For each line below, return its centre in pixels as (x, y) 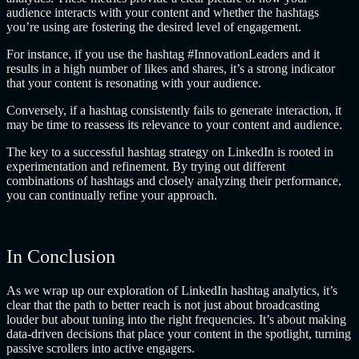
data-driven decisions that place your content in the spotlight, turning (179, 333)
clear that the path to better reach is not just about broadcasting (163, 305)
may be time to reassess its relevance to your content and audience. (174, 124)
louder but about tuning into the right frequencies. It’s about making (176, 319)
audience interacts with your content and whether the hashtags (163, 12)
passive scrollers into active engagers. (101, 348)
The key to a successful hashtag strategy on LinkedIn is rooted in (170, 151)
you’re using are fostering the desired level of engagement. (154, 26)
